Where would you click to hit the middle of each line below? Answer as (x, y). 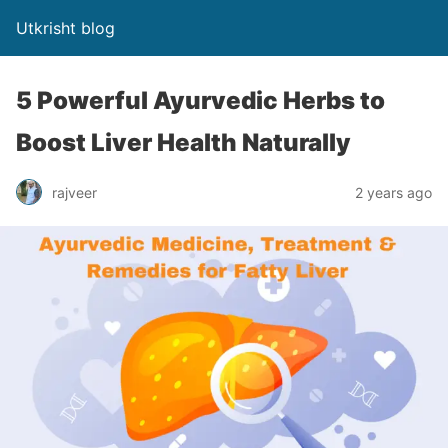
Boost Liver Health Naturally (183, 142)
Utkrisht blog (65, 28)
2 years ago (393, 192)
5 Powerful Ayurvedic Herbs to (200, 100)
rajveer (74, 192)
